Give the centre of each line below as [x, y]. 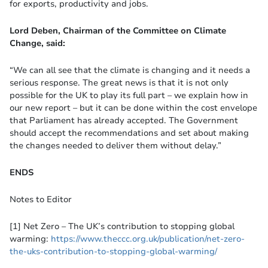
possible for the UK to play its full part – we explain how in [129, 95]
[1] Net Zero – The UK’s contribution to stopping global [122, 226]
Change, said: [37, 43]
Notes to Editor [41, 200]
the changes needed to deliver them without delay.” [115, 146]
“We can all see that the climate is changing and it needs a [130, 70]
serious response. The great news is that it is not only [119, 83]
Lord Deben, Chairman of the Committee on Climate [118, 31]
